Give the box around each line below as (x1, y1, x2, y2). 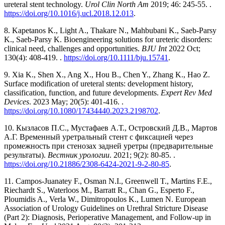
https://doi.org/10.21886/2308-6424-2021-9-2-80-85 (4, 159, 169, 168)
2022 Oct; (167, 44, 200, 53)
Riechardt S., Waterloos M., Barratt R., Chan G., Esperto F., (4, 185, 194, 194)
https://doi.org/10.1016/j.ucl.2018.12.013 (4, 9, 134, 18)
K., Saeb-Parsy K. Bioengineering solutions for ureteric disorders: (4, 35, 212, 44)
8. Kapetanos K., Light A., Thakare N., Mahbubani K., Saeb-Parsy (4, 26, 216, 35)
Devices (4, 97, 29, 106)
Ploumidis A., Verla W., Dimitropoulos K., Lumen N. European (4, 194, 206, 203)
